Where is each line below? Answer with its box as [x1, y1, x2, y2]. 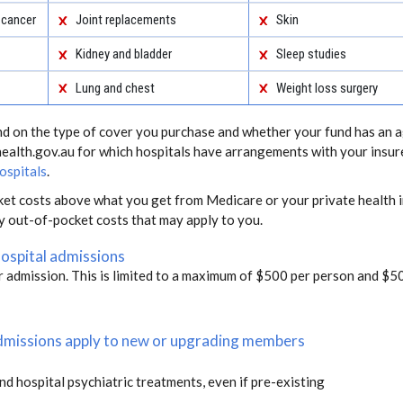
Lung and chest [75, 79, 155, 96]
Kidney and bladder [75, 45, 172, 62]
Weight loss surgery [275, 79, 378, 96]
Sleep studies [275, 45, 346, 62]
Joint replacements [75, 11, 176, 28]
